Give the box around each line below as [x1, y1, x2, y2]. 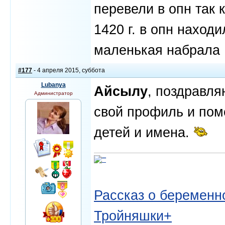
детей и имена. [94, 125, 193, 140]
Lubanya [41, 81, 66, 88]
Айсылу [94, 83, 148, 99]
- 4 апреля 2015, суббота [32, 67, 105, 74]
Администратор [34, 90, 73, 96]
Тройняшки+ [94, 208, 172, 223]
